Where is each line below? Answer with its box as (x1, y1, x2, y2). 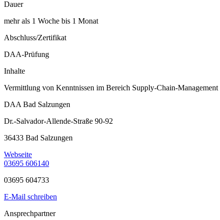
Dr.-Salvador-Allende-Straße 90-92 (4, 117, 113, 126)
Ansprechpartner (4, 209, 55, 218)
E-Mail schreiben (4, 192, 57, 201)
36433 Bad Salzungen (4, 134, 73, 142)
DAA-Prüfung (4, 50, 49, 59)
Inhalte (4, 67, 25, 76)
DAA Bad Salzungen (4, 100, 70, 109)
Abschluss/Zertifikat (4, 33, 66, 42)
